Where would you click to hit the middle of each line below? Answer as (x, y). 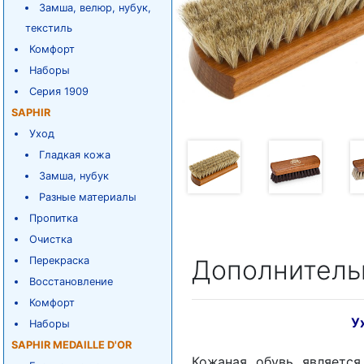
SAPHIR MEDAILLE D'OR (71, 345)
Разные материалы (88, 197)
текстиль (48, 28)
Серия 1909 (58, 91)
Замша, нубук (74, 176)
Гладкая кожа (75, 155)
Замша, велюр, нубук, (95, 8)
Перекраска (59, 260)
